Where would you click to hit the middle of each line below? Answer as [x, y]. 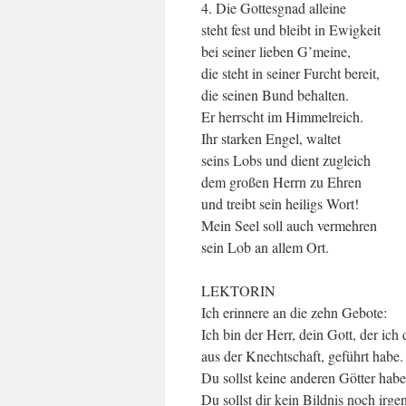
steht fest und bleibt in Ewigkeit [291, 29]
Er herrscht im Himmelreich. [282, 116]
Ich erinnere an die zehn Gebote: [294, 312]
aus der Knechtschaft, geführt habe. [302, 356]
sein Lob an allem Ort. [265, 247]
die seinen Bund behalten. [275, 95]
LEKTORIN [238, 290]
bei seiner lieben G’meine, [276, 51]
